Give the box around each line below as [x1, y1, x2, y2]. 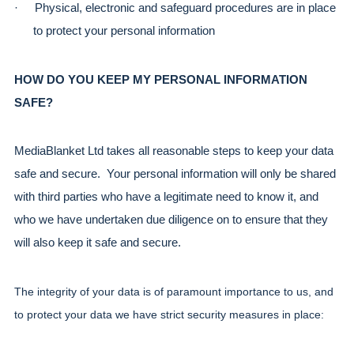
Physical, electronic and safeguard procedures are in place [35, 2, 336, 15]
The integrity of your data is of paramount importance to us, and [14, 285, 333, 299]
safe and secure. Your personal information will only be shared [14, 168, 336, 181]
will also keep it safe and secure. [14, 236, 181, 250]
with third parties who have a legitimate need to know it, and [14, 190, 318, 204]
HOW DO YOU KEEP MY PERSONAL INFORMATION [14, 73, 307, 86]
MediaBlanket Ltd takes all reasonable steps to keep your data [14, 145, 333, 158]
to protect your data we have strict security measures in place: [14, 308, 324, 322]
